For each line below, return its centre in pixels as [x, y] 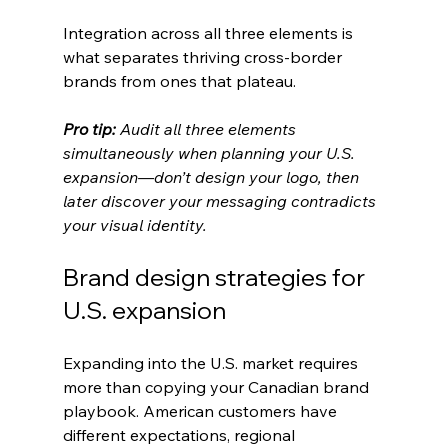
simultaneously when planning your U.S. [210, 153]
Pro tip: [89, 129]
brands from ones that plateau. [179, 81]
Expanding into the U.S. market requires [212, 363]
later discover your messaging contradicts [221, 201]
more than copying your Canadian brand [217, 387]
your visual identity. [134, 225]
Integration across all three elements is [209, 33]
